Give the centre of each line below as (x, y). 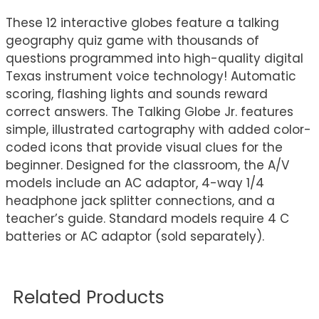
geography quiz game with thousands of (132, 41)
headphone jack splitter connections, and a (140, 201)
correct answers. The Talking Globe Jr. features (150, 112)
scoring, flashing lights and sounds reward (137, 94)
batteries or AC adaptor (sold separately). (135, 236)
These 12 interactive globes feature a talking (142, 23)
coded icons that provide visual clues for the (144, 147)
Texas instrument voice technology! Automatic (151, 76)
